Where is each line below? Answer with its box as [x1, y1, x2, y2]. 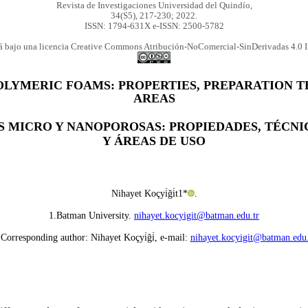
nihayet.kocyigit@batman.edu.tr [134, 210, 259, 221]
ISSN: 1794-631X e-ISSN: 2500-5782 [84, 21, 224, 31]
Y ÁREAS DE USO [102, 134, 206, 148]
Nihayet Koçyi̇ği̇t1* [111, 188, 188, 199]
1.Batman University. [49, 210, 134, 221]
